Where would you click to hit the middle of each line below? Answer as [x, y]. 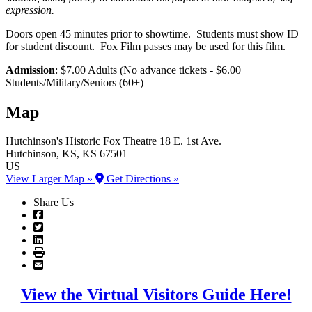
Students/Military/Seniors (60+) [75, 82]
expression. [30, 10]
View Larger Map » [50, 179]
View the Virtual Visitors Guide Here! [156, 295]
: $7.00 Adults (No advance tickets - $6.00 [148, 70]
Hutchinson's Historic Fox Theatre [81, 141]
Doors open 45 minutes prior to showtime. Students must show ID [152, 33]
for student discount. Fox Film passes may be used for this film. [146, 46]
